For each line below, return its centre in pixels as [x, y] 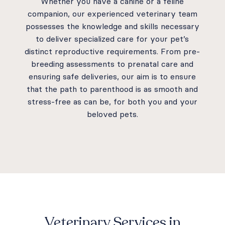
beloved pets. [112, 115]
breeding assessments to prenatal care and [113, 64]
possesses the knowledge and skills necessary [112, 27]
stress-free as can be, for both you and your [112, 102]
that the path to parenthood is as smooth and [113, 89]
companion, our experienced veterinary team [112, 14]
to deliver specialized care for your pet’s [113, 39]
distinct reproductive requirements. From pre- [113, 52]
